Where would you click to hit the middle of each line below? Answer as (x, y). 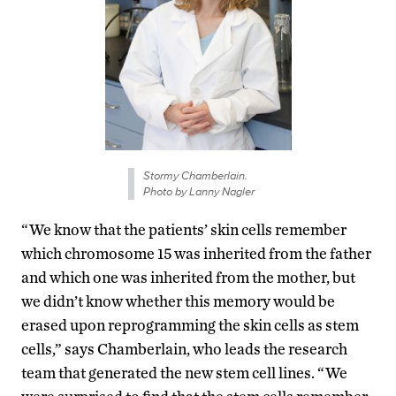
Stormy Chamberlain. (195, 176)
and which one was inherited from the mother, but (188, 278)
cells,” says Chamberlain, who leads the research (184, 349)
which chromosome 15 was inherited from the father (196, 254)
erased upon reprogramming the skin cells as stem (190, 325)
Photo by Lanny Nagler (198, 192)
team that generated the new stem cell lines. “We (184, 373)
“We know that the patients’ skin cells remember (184, 230)
